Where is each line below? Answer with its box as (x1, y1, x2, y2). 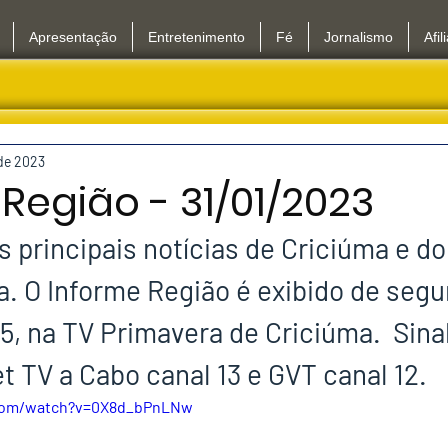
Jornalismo (323, 29, 393, 45)
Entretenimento (147, 29, 245, 45)
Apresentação (28, 29, 117, 45)
